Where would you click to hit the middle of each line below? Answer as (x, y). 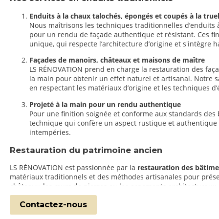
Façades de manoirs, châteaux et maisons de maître (117, 60)
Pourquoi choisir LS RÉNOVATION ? (86, 204)
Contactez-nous (53, 204)
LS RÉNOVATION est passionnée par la (74, 168)
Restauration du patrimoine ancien (86, 150)
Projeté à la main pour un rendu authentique (105, 104)
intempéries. (50, 132)
